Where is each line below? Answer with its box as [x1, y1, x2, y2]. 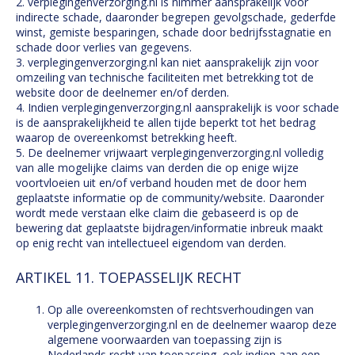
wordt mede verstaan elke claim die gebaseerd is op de [16, 205, 299, 220]
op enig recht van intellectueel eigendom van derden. [16, 235, 286, 250]
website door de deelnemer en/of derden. [16, 85, 229, 100]
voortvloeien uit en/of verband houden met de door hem [16, 175, 307, 190]
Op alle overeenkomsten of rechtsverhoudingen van [48, 302, 314, 317]
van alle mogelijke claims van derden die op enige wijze [16, 160, 299, 175]
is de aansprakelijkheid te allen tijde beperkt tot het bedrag [16, 115, 315, 130]
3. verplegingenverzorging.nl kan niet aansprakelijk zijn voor [16, 55, 319, 70]
